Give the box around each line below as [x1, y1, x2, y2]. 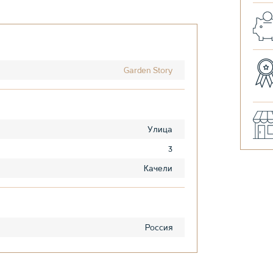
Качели [144, 163, 172, 174]
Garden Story [124, 65, 172, 76]
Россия [145, 222, 172, 233]
